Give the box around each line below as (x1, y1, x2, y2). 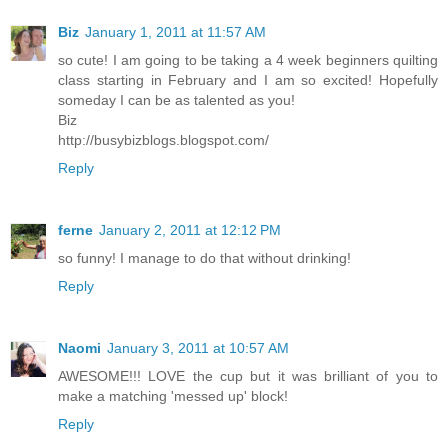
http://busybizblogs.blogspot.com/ (58, 131, 269, 148)
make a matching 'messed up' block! (58, 387, 288, 404)
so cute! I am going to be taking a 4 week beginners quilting (58, 51, 438, 68)
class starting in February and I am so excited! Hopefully (58, 71, 438, 88)
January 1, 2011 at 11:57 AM (85, 23, 266, 40)
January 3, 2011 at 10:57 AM (107, 339, 289, 356)
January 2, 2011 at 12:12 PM (99, 221, 281, 238)
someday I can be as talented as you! (58, 91, 295, 108)
